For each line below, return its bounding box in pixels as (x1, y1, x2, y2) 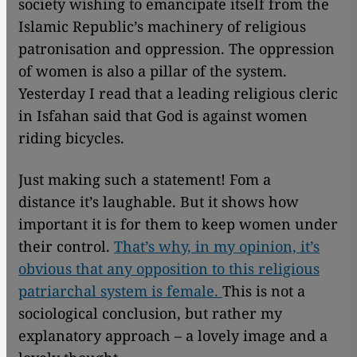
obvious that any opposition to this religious (18, 259, 320, 279)
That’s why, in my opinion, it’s (114, 237, 320, 257)
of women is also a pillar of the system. (18, 61, 287, 81)
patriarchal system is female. (18, 281, 222, 301)
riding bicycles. (18, 128, 124, 148)
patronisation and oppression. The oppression (18, 39, 335, 59)
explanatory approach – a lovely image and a (18, 326, 328, 346)
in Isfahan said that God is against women (18, 106, 308, 126)
